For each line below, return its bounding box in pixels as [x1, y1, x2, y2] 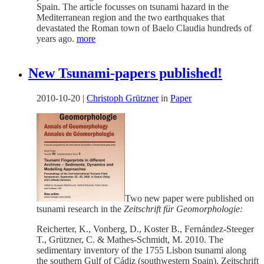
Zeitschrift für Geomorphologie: [124, 204, 243, 214]
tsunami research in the [37, 204, 124, 214]
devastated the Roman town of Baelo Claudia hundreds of [37, 23, 252, 34]
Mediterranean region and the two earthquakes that [37, 12, 225, 23]
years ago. [37, 34, 77, 44]
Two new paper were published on [125, 193, 254, 204]
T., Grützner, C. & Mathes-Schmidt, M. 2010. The [37, 235, 223, 245]
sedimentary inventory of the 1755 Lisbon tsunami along [37, 245, 246, 256]
